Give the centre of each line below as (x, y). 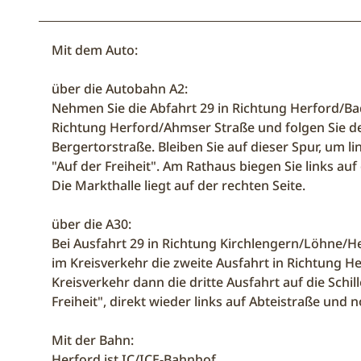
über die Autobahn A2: (120, 88)
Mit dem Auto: (95, 50)
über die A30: (91, 224)
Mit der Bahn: (93, 340)
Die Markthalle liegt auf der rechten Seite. (178, 185)
